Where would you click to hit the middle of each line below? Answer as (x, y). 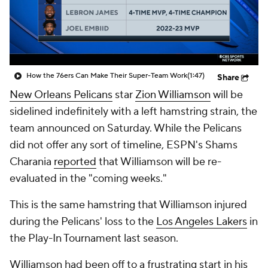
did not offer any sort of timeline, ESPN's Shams (124, 145)
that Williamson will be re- (159, 162)
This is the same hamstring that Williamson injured (128, 205)
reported (75, 162)
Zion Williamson (173, 95)
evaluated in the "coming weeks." (88, 179)
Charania (32, 162)
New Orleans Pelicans (61, 95)
